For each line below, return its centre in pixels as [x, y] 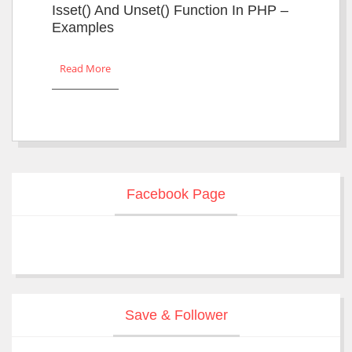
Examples [83, 28]
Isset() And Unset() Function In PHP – [170, 11]
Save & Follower [176, 315]
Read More [85, 69]
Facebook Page [176, 194]
